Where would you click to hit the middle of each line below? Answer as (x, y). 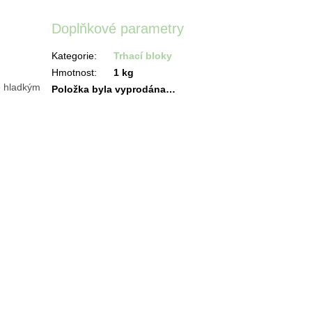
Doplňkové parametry (118, 28)
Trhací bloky (143, 56)
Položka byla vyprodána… (114, 89)
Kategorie (73, 56)
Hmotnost (73, 73)
